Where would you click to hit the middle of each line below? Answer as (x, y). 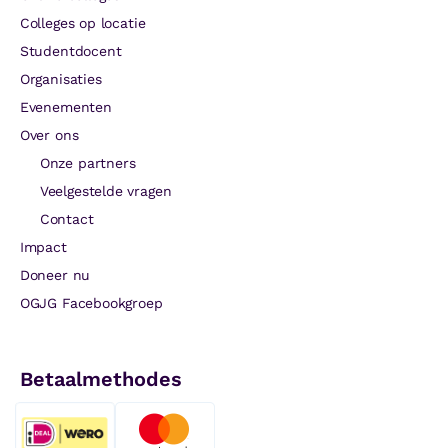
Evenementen (65, 106)
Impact (43, 246)
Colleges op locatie (82, 22)
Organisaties (60, 78)
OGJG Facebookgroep (91, 302)
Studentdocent (70, 50)
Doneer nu (55, 274)
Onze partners (87, 162)
